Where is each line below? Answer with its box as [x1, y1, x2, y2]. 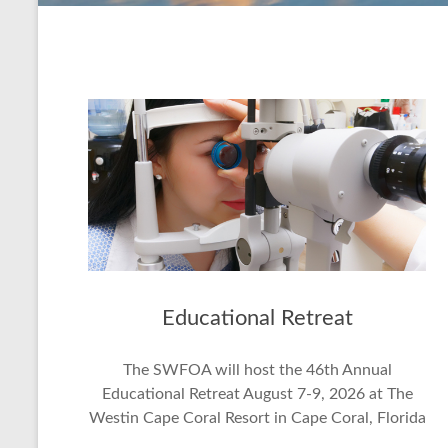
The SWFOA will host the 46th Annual [122, 361, 392, 378]
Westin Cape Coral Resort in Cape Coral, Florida [88, 409, 426, 426]
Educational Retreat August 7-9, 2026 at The [101, 385, 413, 402]
